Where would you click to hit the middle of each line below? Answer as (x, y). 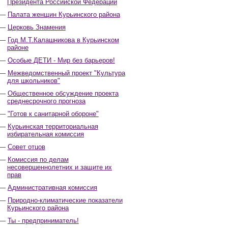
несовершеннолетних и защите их (60, 167)
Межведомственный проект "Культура (66, 73)
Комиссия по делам (38, 160)
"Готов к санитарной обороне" (53, 114)
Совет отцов (26, 147)
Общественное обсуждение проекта (63, 93)
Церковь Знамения (36, 27)
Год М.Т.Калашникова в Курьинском (63, 40)
